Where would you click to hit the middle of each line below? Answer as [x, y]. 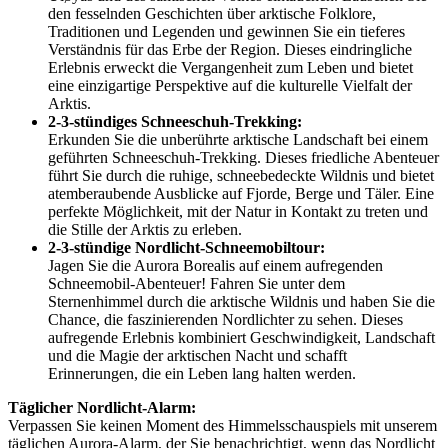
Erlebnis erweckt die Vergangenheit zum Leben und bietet [230, 68]
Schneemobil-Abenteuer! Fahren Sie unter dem [196, 284]
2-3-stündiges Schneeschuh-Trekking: [175, 122]
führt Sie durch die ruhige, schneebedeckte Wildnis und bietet [241, 176]
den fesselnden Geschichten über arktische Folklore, [212, 14]
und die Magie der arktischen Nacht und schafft [197, 356]
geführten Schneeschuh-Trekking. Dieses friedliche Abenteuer [243, 158]
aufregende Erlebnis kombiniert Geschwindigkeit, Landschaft [241, 338]
